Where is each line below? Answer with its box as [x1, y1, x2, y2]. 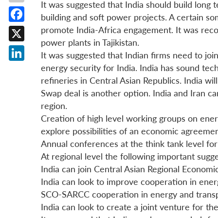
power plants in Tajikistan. [41, 37, 139, 48]
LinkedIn [17, 63, 49, 73]
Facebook [17, 24, 54, 35]
